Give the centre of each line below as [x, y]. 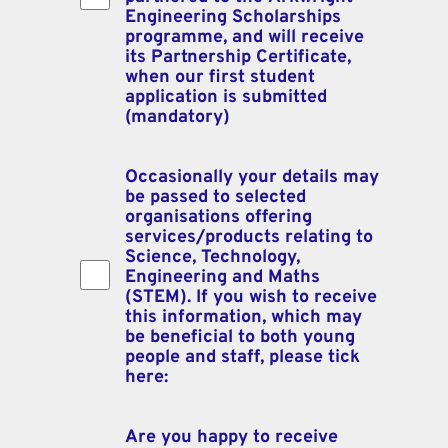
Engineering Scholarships [233, 17]
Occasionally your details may [252, 177]
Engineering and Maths [222, 277]
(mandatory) [177, 117]
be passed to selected [215, 197]
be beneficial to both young [240, 337]
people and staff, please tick [242, 357]
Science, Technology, [212, 257]
